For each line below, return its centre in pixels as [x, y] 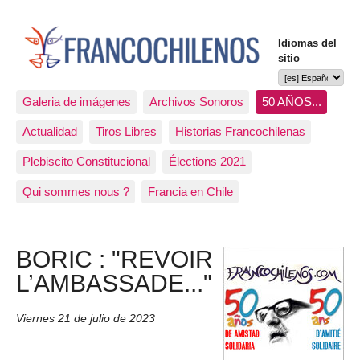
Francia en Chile [190, 191]
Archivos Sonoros [196, 101]
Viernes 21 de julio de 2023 [86, 319]
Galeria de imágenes [76, 101]
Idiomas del [308, 43]
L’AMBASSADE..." [114, 282]
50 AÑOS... [291, 101]
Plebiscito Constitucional [86, 162]
